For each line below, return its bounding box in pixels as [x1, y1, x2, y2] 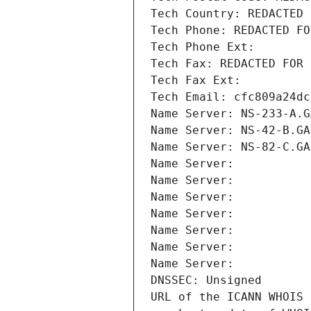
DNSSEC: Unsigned [151, 274, 262, 287]
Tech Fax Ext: [151, 74, 241, 87]
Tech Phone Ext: [151, 40, 255, 54]
